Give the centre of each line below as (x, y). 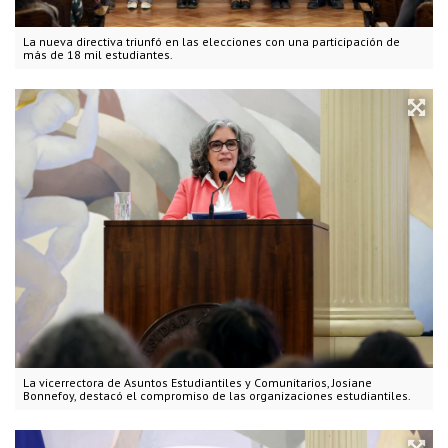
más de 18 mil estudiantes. (98, 55)
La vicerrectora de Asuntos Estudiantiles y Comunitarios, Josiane (197, 382)
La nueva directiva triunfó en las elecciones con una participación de (211, 42)
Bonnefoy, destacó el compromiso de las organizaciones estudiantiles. (217, 395)
